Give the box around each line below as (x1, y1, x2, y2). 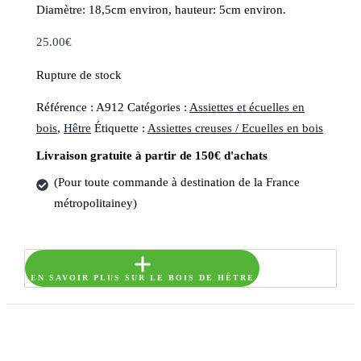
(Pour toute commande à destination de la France (53, 175, 300, 189)
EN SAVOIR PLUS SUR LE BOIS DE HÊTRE (30, 273, 255, 283)
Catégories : (127, 101, 190, 114)
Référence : (36, 101, 97, 114)
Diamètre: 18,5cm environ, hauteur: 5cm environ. (36, 2, 287, 16)
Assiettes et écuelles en (189, 101, 305, 114)
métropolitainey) (53, 196, 137, 210)
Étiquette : (94, 122, 148, 135)
